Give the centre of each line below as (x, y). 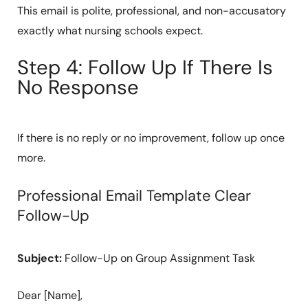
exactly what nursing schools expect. (110, 30)
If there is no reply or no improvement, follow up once (151, 138)
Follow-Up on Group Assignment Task (158, 258)
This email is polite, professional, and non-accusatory (151, 10)
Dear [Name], (49, 296)
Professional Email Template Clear (134, 195)
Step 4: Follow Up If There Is (145, 68)
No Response (78, 88)
